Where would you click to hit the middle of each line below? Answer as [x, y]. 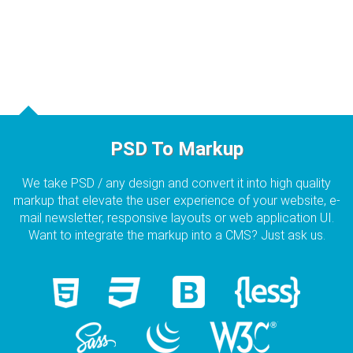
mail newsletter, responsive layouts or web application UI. [176, 218]
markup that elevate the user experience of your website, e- [176, 201]
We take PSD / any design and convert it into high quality [176, 183]
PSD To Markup [176, 149]
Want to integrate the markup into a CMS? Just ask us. [176, 235]
